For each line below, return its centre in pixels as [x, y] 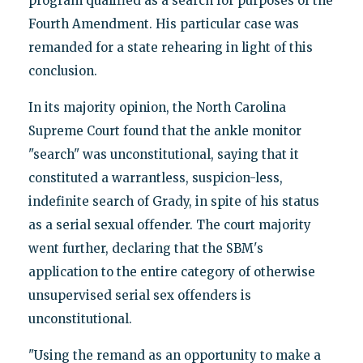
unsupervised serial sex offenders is [139, 295]
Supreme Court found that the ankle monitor [164, 130]
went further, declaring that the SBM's [145, 248]
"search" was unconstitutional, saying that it [163, 154]
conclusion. [62, 70]
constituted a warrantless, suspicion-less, [155, 177]
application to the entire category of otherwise [171, 271]
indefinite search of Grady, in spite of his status [173, 201]
